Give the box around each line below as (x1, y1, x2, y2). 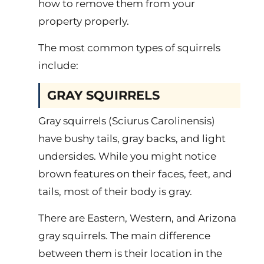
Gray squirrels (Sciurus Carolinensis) (38, 115, 215, 127)
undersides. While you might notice (38, 150, 216, 162)
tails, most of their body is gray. (38, 186, 192, 197)
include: (38, 60, 78, 71)
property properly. (38, 15, 129, 27)
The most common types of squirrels (38, 42, 220, 54)
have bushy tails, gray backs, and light (38, 133, 226, 144)
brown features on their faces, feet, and (38, 168, 232, 180)
